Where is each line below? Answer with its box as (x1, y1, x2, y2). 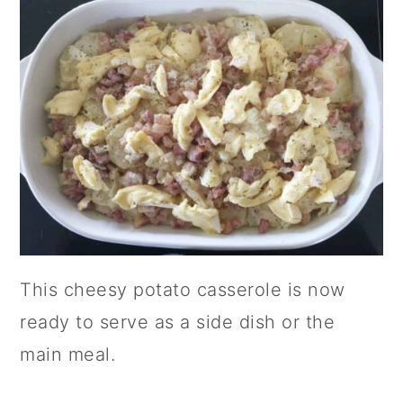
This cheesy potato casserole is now (20, 278, 345, 300)
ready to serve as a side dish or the (20, 310, 336, 333)
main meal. (20, 343, 116, 365)
